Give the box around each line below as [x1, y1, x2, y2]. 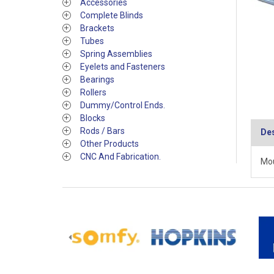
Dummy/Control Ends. [80, 100, 165, 110]
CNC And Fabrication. [80, 152, 161, 161]
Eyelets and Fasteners [80, 62, 165, 72]
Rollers [80, 87, 106, 97]
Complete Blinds [80, 10, 143, 20]
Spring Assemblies [80, 49, 152, 59]
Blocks [80, 113, 105, 123]
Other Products [80, 139, 139, 149]
